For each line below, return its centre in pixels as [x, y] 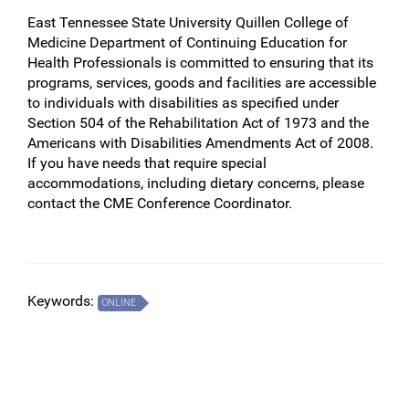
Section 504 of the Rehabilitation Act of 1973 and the [198, 123]
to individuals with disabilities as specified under [183, 103]
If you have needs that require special [147, 163]
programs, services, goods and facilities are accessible [202, 83]
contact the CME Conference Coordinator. [160, 203]
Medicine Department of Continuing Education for [187, 42]
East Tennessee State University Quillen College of [188, 22]
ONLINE [119, 303]
